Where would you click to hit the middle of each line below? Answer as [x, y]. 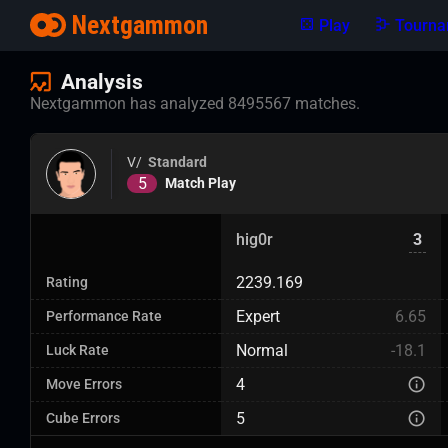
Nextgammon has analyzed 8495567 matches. [195, 103]
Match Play [200, 183]
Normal [262, 350]
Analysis [102, 82]
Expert [258, 316]
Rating [67, 282]
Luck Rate [77, 350]
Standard [177, 162]
